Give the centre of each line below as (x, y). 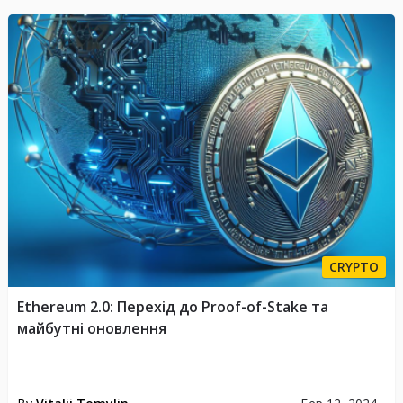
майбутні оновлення (91, 329)
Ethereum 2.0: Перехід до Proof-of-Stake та (172, 307)
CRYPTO (354, 267)
